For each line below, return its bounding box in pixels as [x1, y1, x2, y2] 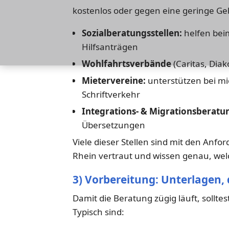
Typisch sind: [73, 206, 124, 218]
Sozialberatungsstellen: [81, 27, 182, 39]
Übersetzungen [81, 119, 145, 131]
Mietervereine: [81, 74, 146, 86]
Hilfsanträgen [81, 40, 138, 53]
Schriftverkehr [81, 88, 140, 100]
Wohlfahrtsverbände [81, 57, 171, 70]
